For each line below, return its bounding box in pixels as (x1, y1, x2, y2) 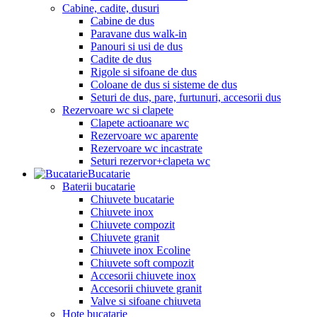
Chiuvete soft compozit (91, 256, 194, 269)
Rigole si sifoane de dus (91, 65, 197, 78)
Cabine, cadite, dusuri (62, 1, 159, 14)
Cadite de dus (91, 52, 151, 65)
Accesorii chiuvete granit (91, 282, 202, 294)
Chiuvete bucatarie (91, 192, 174, 205)
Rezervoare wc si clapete (62, 103, 173, 116)
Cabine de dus (91, 14, 154, 27)
